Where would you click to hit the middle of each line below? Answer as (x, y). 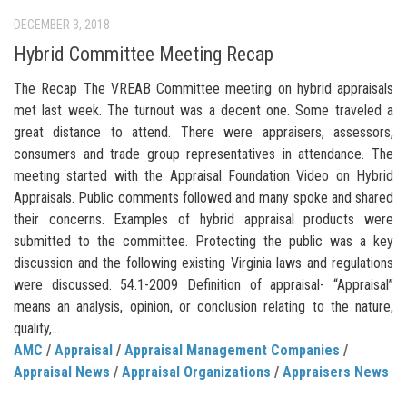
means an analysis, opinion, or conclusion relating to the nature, (203, 307)
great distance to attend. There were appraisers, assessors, (203, 133)
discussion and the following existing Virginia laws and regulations (203, 263)
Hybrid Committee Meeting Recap (144, 55)
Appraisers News (336, 372)
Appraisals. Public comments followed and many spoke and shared (203, 198)
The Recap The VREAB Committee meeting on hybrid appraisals (203, 89)
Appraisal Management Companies (232, 351)
